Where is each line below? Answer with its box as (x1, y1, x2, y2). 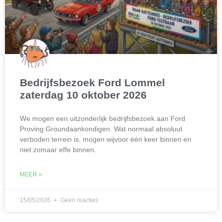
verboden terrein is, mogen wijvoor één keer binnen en (20, 135, 191, 143)
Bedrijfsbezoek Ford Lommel (20, 77, 165, 88)
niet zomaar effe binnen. (20, 146, 96, 154)
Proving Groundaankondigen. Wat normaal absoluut (20, 125, 182, 133)
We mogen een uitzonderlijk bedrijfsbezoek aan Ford (20, 114, 185, 122)
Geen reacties (59, 197, 98, 204)
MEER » (20, 171, 42, 178)
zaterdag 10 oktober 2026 (20, 89, 147, 101)
